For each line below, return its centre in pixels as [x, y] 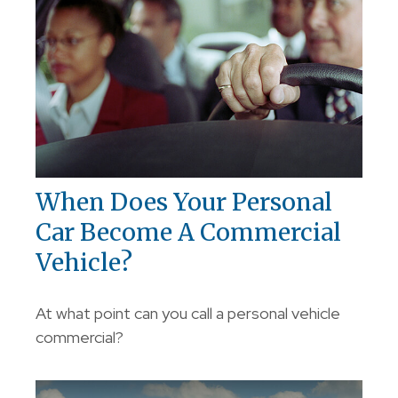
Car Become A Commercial [188, 232]
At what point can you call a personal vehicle [188, 314]
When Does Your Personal [184, 202]
